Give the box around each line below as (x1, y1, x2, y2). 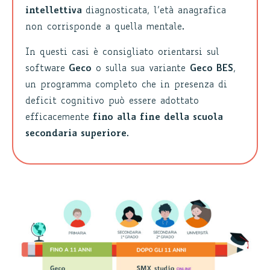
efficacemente (25, 113, 89, 123)
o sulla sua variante (92, 64, 190, 74)
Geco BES (190, 64, 233, 74)
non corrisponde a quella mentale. (25, 23, 184, 33)
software (25, 64, 65, 74)
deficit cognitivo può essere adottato (25, 97, 199, 107)
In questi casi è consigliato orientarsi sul (25, 48, 219, 58)
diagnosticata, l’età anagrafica (86, 7, 226, 16)
